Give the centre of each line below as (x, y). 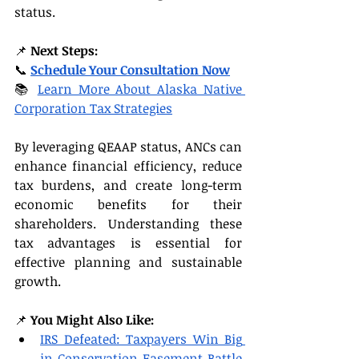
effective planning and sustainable (128, 262)
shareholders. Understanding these (128, 223)
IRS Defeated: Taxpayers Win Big (141, 339)
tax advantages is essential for (128, 242)
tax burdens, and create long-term (128, 185)
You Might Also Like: (92, 319)
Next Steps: (64, 50)
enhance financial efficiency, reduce (128, 165)
